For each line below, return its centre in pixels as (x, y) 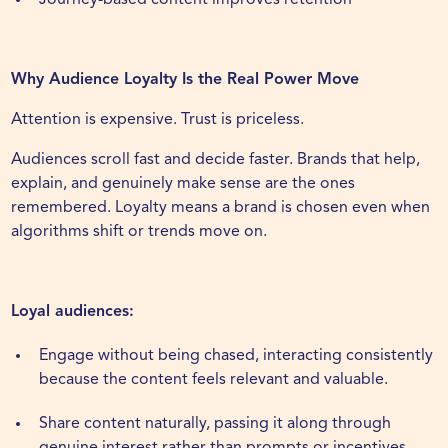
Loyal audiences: (73, 312)
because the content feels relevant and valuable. (214, 380)
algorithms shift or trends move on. (139, 232)
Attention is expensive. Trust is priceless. (158, 120)
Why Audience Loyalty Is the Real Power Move (185, 80)
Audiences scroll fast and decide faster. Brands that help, (216, 160)
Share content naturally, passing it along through (215, 424)
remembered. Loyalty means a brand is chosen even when (221, 208)
